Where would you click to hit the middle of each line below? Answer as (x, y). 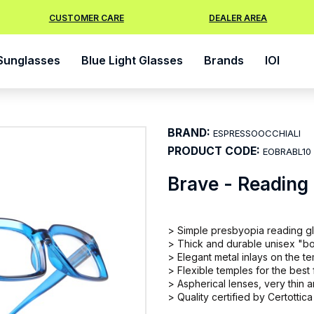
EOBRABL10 (287, 151)
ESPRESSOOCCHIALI (257, 133)
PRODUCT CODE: (214, 151)
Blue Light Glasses (132, 60)
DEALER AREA (238, 18)
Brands (224, 60)
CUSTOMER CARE (86, 18)
